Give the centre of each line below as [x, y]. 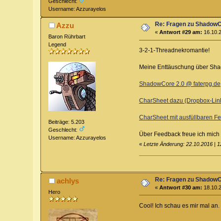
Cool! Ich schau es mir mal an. [179, 205]
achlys [68, 181]
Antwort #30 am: [181, 187]
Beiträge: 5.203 [67, 122]
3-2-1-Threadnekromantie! [174, 51]
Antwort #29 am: [181, 32]
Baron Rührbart [67, 37]
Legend [57, 45]
